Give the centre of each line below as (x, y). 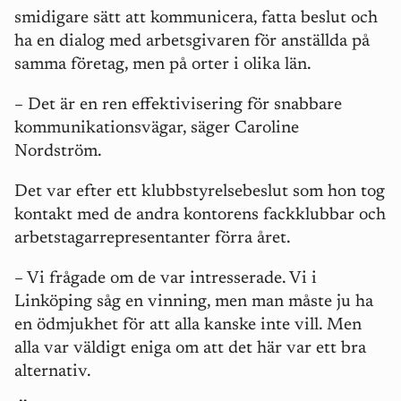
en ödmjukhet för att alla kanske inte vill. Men (188, 326)
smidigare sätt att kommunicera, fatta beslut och (196, 19)
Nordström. (58, 152)
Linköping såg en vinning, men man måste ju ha (194, 303)
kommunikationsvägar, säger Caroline (157, 129)
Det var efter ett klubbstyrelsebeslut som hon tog (200, 192)
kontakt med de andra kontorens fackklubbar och (200, 216)
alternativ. (53, 372)
